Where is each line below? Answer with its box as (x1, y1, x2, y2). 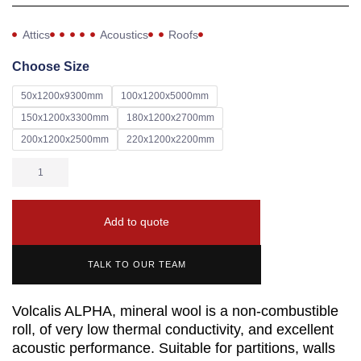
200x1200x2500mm (21, 133, 109, 145)
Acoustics (100, 27, 148, 41)
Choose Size (12, 59, 89, 73)
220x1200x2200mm (127, 133, 214, 145)
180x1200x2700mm (127, 111, 214, 123)
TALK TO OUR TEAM (87, 259, 186, 270)
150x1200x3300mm (21, 111, 109, 123)
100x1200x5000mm (121, 89, 209, 102)
